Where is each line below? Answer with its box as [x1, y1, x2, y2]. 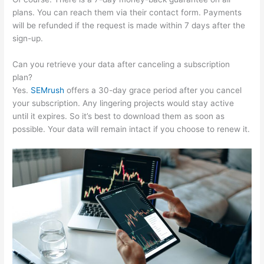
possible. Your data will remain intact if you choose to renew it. [12, 124, 250, 134]
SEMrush [31, 85, 65, 95]
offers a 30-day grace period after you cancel [64, 85, 242, 95]
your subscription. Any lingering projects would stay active [12, 98, 235, 108]
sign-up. [12, 34, 44, 44]
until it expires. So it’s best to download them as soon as [12, 111, 225, 121]
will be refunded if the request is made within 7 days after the [12, 21, 246, 31]
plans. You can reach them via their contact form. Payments [12, 8, 242, 18]
